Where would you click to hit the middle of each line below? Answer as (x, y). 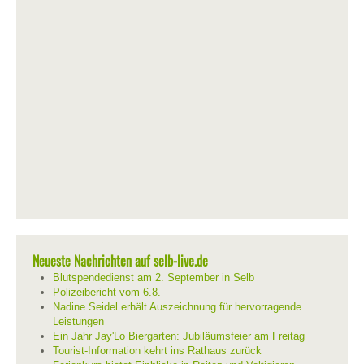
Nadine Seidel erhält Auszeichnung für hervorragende (177, 307)
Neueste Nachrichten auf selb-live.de (120, 261)
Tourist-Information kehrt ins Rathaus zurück (157, 351)
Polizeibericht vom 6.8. (107, 292)
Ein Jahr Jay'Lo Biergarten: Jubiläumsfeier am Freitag (179, 336)
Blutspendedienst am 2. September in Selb (154, 277)
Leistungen (78, 321)
